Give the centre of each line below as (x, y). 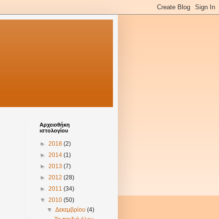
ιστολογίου (54, 131)
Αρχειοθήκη (55, 125)
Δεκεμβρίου (71, 210)
